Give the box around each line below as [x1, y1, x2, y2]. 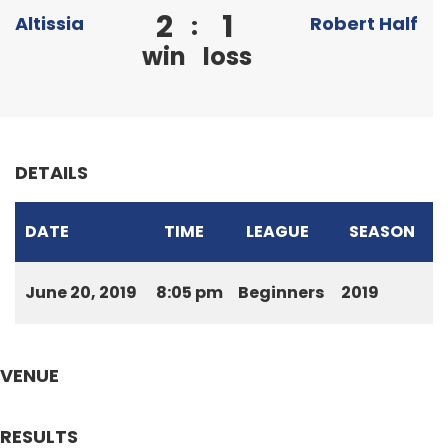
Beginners [238, 281, 324, 304]
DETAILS [15, 160, 88, 185]
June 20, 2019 [25, 281, 137, 304]
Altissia [15, 11, 84, 36]
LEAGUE [246, 220, 309, 243]
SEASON [349, 220, 415, 243]
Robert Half [310, 11, 418, 36]
